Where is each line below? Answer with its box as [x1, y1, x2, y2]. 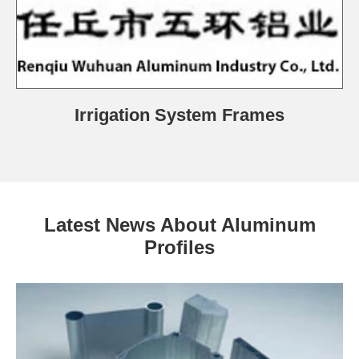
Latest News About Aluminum [43, 213, 316, 236]
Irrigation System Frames [75, 104, 284, 125]
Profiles [144, 236, 215, 258]
